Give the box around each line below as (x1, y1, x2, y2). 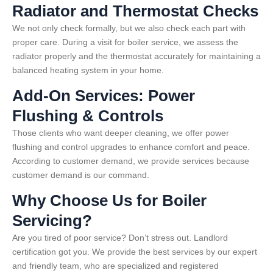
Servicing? (12, 211, 92, 230)
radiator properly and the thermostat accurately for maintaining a (12, 51, 261, 61)
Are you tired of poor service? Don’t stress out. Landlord (12, 233, 228, 243)
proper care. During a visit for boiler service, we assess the (12, 37, 238, 47)
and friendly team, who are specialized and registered (12, 261, 219, 271)
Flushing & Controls (12, 106, 163, 125)
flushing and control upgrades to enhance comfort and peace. (12, 141, 250, 152)
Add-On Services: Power (12, 86, 195, 105)
